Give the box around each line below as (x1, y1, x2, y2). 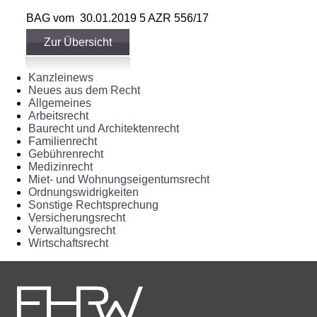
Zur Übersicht (44, 36, 113, 49)
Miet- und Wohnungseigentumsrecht (28, 173, 209, 186)
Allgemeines (28, 97, 91, 110)
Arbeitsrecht (28, 110, 88, 122)
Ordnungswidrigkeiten (28, 186, 139, 199)
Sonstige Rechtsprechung (28, 199, 158, 212)
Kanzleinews (28, 71, 93, 84)
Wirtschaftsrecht (28, 237, 108, 250)
